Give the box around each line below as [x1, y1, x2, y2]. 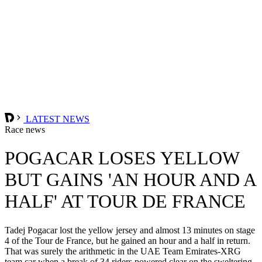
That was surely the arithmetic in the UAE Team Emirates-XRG [5, 246, 241, 256]
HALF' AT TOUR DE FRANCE [5, 191, 246, 212]
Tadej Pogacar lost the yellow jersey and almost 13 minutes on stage [5, 225, 255, 235]
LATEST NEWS [23, 113, 89, 124]
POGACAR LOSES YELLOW [5, 147, 239, 169]
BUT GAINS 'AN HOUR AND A [5, 169, 256, 191]
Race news [5, 124, 45, 135]
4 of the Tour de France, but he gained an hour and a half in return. [5, 235, 250, 246]
